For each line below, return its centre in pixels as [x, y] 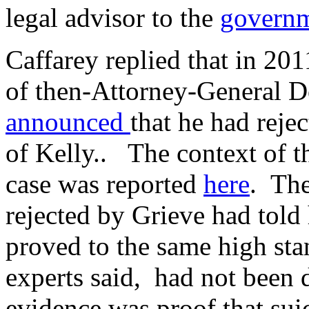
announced [68, 121]
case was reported [104, 183]
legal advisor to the [113, 17]
